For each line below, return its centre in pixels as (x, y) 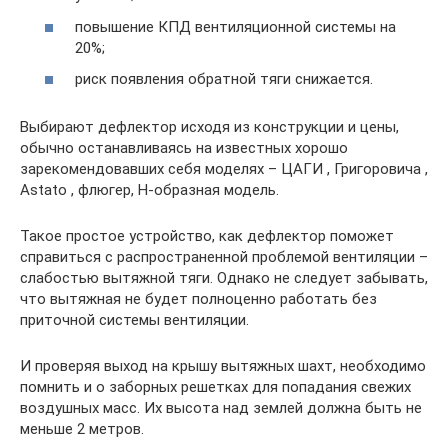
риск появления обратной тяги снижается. (224, 79)
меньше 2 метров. (82, 429)
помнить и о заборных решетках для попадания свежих (215, 387)
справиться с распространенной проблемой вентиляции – (224, 257)
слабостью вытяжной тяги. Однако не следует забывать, (224, 278)
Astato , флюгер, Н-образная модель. (149, 190)
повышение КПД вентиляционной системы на (235, 26)
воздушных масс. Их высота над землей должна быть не (221, 408)
